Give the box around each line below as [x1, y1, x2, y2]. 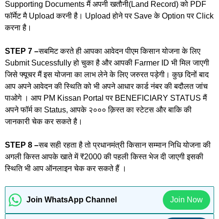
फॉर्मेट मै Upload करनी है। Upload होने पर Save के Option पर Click [5, 11, 214, 20]
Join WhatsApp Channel [26, 195, 117, 204]
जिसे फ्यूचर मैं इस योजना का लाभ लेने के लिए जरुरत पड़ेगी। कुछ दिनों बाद [5, 70, 209, 79]
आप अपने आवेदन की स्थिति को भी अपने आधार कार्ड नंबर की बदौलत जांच [5, 82, 208, 90]
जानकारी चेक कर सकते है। [5, 117, 83, 126]
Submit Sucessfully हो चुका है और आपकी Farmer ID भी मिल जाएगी [5, 58, 209, 67]
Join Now [170, 195, 203, 204]
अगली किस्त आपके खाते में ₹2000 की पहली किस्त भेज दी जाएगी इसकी [5, 152, 203, 161]
